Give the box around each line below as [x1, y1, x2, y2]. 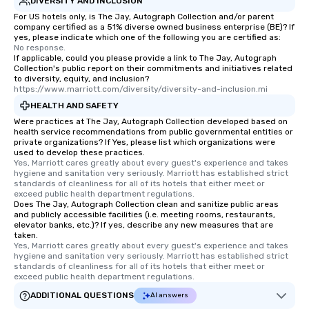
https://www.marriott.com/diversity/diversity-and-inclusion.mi [14, 84, 268, 94]
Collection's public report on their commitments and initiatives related [14, 63, 292, 74]
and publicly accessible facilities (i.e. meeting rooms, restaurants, [14, 210, 275, 220]
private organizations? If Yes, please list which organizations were [14, 137, 275, 148]
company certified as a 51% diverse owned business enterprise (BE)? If [14, 22, 295, 32]
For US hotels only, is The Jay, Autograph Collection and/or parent [14, 12, 274, 22]
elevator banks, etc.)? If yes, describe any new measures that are [14, 220, 273, 230]
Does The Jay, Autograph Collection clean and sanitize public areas [14, 199, 279, 210]
